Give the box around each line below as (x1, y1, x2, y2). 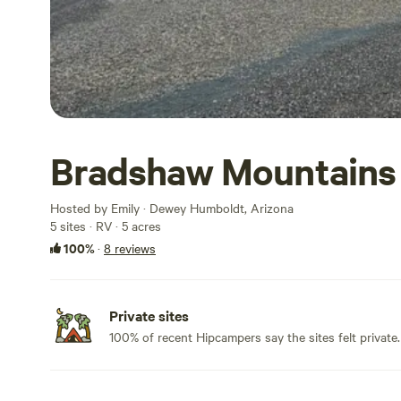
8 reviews (104, 239, 156, 257)
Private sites (109, 305, 189, 325)
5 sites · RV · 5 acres (50, 217, 161, 235)
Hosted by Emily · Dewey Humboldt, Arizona (50, 199, 294, 217)
